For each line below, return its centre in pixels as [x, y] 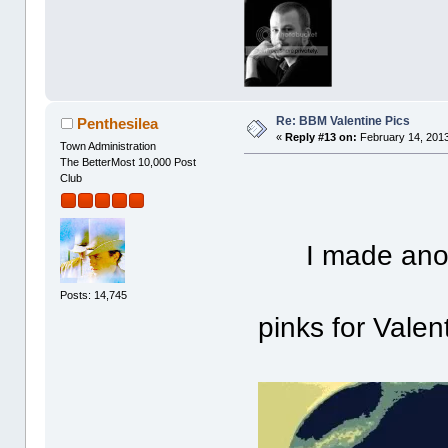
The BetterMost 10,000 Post [128, 162]
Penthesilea [117, 124]
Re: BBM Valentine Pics [343, 121]
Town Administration [108, 146]
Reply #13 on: [321, 137]
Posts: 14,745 [94, 294]
